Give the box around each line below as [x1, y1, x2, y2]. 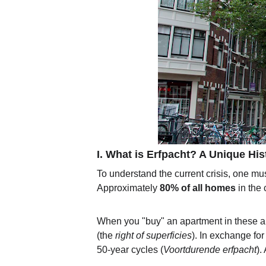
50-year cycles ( [97, 245, 164, 255]
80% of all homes [160, 183, 236, 193]
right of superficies [115, 230, 192, 240]
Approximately [97, 183, 160, 193]
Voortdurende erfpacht [163, 245, 257, 255]
